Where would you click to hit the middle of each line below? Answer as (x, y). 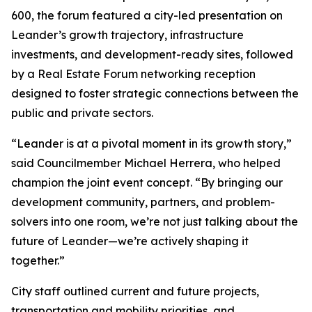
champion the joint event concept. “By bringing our (147, 183)
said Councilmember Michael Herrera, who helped (146, 163)
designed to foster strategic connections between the (155, 94)
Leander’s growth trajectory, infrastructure (127, 35)
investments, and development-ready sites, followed (152, 55)
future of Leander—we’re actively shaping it (130, 241)
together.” (38, 261)
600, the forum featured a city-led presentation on (147, 16)
